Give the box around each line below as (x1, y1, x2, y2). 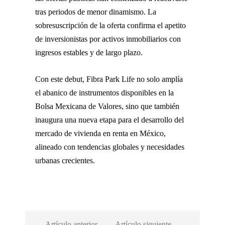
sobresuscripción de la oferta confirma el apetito (35, 21, 186, 30)
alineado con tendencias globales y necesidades (35, 142, 184, 151)
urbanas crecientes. (35, 156, 95, 165)
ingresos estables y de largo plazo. (35, 48, 143, 57)
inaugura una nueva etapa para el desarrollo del (35, 115, 184, 124)
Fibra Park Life (86, 74, 135, 83)
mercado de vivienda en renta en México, (35, 129, 166, 138)
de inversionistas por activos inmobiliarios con (35, 34, 181, 43)
